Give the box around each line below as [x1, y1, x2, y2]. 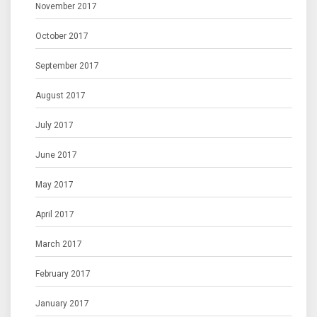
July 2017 [35, 120, 74, 131]
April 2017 [35, 209, 74, 220]
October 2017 [35, 31, 88, 42]
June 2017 [35, 150, 77, 161]
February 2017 [35, 269, 91, 279]
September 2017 [35, 61, 99, 71]
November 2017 [35, 1, 97, 12]
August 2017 [35, 91, 86, 101]
